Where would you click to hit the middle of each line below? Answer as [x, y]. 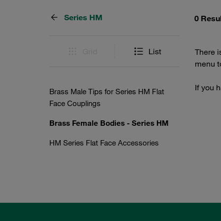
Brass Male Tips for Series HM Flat [107, 91]
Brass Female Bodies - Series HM [109, 123]
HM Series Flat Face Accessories [104, 143]
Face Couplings [75, 103]
